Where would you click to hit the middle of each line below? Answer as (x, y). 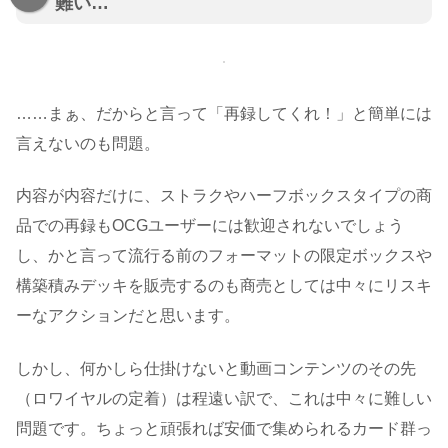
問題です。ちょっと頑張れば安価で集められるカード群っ (224, 428)
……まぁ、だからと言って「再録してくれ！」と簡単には (224, 113)
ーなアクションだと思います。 (128, 316)
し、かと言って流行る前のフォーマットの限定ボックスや (224, 256)
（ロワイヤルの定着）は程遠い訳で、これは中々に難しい (224, 398)
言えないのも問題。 (88, 143)
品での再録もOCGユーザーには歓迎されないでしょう (210, 226)
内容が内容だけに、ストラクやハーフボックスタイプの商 (224, 196)
